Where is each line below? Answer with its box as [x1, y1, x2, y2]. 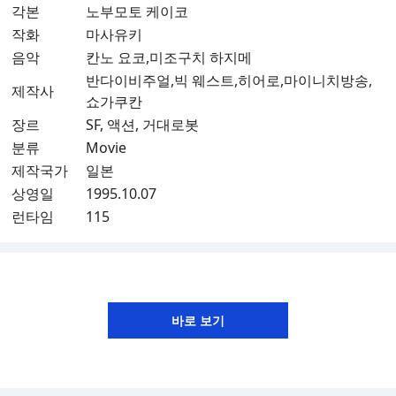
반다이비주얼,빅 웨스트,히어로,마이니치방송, [86, 70, 372, 90]
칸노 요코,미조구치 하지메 [86, 47, 252, 67]
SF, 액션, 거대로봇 [86, 114, 199, 134]
